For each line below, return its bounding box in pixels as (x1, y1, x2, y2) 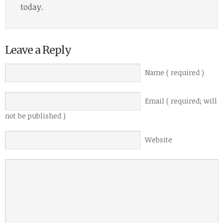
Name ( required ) (145, 68, 204, 78)
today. (20, 1, 43, 13)
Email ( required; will (145, 96, 217, 106)
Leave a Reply (5, 43, 71, 57)
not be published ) (5, 111, 66, 121)
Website (145, 135, 172, 145)
